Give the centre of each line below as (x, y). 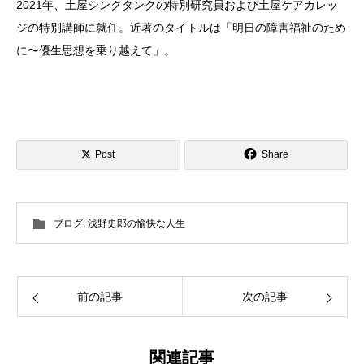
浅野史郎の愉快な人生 (136, 224)
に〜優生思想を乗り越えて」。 (96, 51)
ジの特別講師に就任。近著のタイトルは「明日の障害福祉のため (181, 28)
